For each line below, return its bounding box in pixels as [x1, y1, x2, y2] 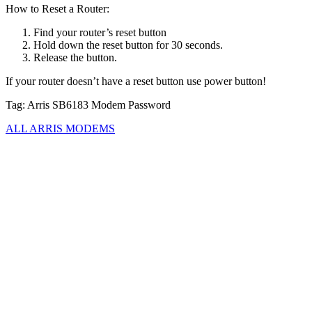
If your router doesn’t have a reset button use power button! [6, 75, 266, 87]
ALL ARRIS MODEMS [6, 122, 115, 134]
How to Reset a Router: [6, 2, 109, 15]
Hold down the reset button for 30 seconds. [33, 38, 223, 51]
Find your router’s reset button [33, 26, 166, 38]
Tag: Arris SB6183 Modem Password [6, 98, 171, 111]
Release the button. [33, 51, 117, 63]
